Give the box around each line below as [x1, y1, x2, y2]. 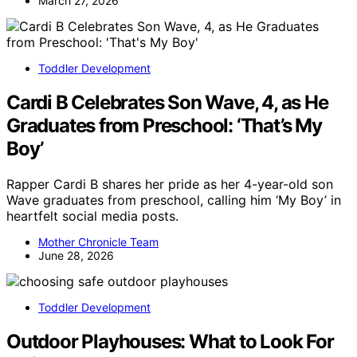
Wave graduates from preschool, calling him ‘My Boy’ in [6, 192, 341, 209]
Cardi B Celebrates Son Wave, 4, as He [6, 91, 328, 115]
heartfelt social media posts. [6, 208, 178, 225]
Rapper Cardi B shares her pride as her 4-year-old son [6, 176, 333, 193]
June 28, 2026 [38, 249, 114, 263]
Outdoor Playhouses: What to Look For [6, 330, 334, 354]
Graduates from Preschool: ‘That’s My [6, 114, 322, 138]
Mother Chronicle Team [38, 235, 159, 249]
